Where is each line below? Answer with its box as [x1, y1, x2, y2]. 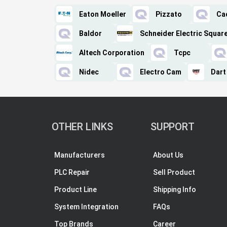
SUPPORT [150, 121, 195, 133]
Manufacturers [54, 151, 105, 159]
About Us [153, 151, 183, 159]
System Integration [54, 203, 119, 211]
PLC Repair [54, 168, 90, 176]
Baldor [79, 29, 102, 37]
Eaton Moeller [79, 10, 126, 18]
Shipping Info [153, 185, 196, 194]
